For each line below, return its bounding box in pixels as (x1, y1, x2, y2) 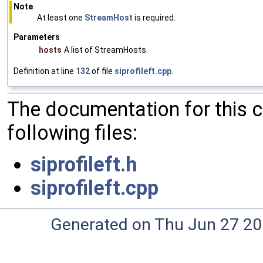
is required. (133, 12, 176, 22)
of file (90, 66, 114, 76)
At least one (37, 12, 85, 22)
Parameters (14, 32, 60, 42)
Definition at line (14, 66, 76, 76)
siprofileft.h (31, 152, 137, 176)
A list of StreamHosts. (64, 45, 148, 55)
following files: (7, 120, 137, 144)
